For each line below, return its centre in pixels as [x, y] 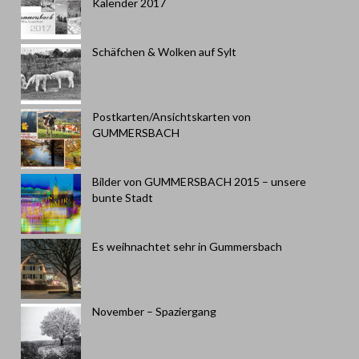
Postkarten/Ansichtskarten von [171, 117]
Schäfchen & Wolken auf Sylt [164, 52]
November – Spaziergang [154, 311]
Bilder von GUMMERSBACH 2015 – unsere [199, 182]
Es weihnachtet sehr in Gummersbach [187, 246]
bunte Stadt [123, 198]
